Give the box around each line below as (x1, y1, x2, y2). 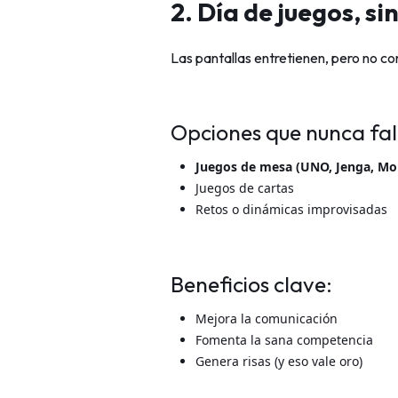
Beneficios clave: (171, 269, 332, 298)
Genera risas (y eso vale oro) (195, 352, 362, 370)
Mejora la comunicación (195, 309, 338, 327)
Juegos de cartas (195, 179, 294, 196)
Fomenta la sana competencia (195, 330, 373, 348)
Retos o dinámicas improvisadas (195, 200, 387, 218)
